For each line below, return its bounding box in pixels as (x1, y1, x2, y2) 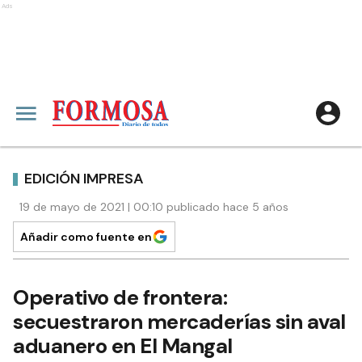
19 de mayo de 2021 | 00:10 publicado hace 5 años (19, 200, 288, 214)
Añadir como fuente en (20, 229, 152, 244)
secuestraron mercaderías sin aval (13, 308, 346, 335)
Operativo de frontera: (13, 284, 227, 311)
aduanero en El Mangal (13, 332, 233, 360)
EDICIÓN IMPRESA (24, 168, 144, 188)
